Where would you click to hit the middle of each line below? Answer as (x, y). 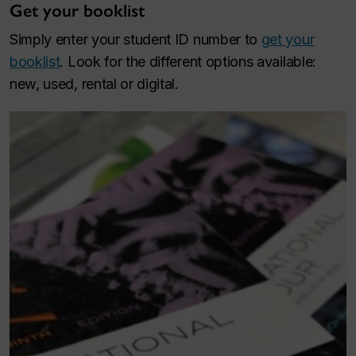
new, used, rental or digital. (96, 84)
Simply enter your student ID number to (135, 40)
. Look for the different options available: (188, 62)
